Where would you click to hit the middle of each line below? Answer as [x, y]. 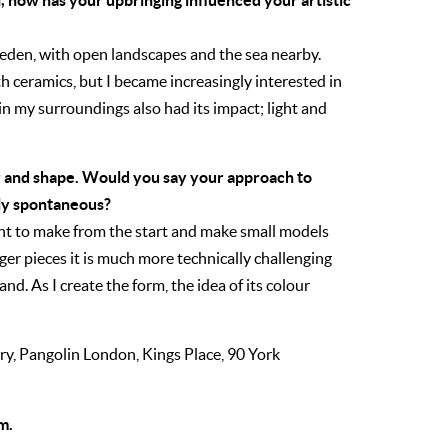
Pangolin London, [80, 354]
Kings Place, [184, 354]
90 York [253, 354]
